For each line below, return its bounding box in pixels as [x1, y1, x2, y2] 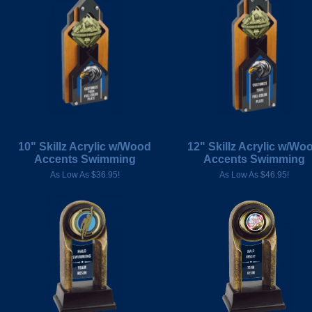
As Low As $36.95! [49, 170, 120, 180]
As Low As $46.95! [219, 170, 289, 180]
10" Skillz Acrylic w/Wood [18, 141, 151, 153]
